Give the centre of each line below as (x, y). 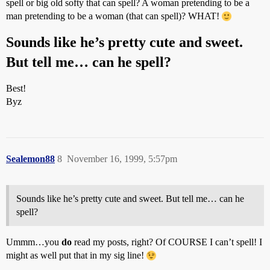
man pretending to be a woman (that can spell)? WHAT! (114, 16)
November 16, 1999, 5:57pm (122, 159)
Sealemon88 (30, 159)
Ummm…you (34, 242)
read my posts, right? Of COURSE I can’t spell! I (167, 242)
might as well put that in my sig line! (76, 255)
